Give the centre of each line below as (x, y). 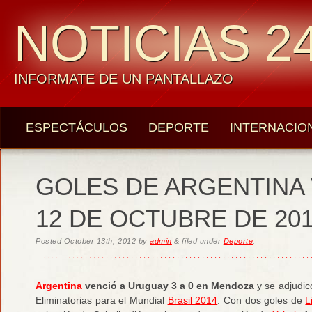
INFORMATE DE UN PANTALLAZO (124, 79)
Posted (50, 241)
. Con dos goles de (262, 300)
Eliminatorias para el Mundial (102, 300)
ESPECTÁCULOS (77, 127)
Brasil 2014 (193, 300)
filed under (201, 241)
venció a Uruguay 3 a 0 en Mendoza (169, 285)
